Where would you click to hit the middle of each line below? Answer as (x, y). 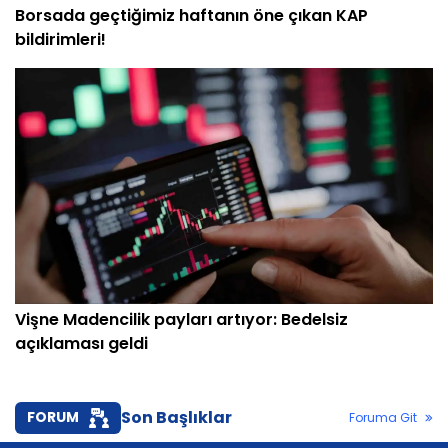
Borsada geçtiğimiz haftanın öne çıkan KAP (191, 16)
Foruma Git (383, 417)
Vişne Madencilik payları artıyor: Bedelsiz (181, 319)
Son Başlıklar (176, 417)
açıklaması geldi (81, 343)
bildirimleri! (60, 40)
